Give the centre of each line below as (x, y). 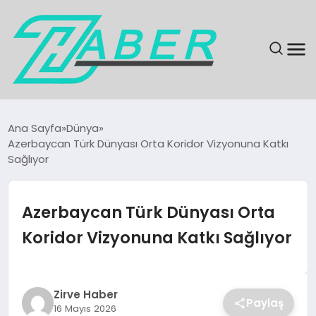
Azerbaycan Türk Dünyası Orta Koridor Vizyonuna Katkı (148, 143)
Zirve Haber (85, 294)
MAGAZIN (43, 226)
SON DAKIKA (49, 116)
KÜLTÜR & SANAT (61, 299)
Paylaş (265, 303)
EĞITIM (36, 263)
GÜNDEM (41, 153)
